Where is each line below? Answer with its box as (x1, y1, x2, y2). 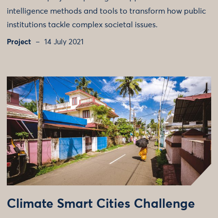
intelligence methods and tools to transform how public (7, 7, 206, 16)
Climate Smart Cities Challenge (7, 198, 195, 211)
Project (7, 38, 31, 46)
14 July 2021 (44, 38, 84, 46)
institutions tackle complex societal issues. (7, 21, 158, 29)
